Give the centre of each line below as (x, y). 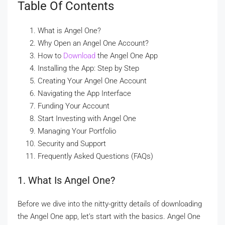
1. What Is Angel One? (66, 181)
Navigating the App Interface (84, 94)
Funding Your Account (74, 106)
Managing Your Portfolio (77, 131)
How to (50, 56)
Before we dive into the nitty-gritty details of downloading (110, 204)
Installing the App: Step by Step (88, 69)
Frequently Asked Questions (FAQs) (95, 156)
